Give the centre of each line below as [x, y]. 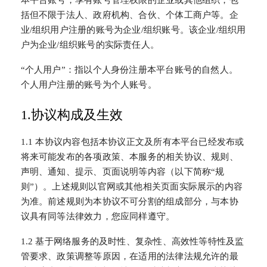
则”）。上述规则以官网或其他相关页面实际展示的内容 [132, 186]
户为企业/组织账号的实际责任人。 [90, 44]
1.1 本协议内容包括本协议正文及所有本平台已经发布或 [132, 142]
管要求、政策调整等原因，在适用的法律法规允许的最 [129, 257]
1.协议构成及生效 [72, 115]
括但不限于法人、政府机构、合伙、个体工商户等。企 [129, 15]
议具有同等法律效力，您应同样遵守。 [98, 216]
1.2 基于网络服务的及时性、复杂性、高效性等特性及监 [132, 242]
